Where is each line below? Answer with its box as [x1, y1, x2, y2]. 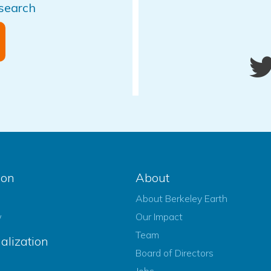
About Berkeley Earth [135, 192, 227, 205]
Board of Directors [135, 247, 214, 260]
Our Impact [135, 211, 183, 223]
